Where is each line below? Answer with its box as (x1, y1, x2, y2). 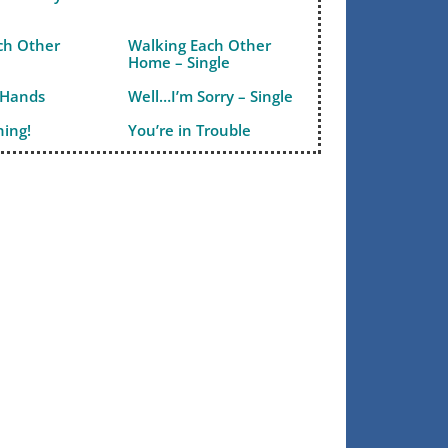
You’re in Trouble (128, 120, 252, 140)
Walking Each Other (128, 35, 272, 55)
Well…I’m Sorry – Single (128, 86, 294, 106)
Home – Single (128, 52, 231, 72)
